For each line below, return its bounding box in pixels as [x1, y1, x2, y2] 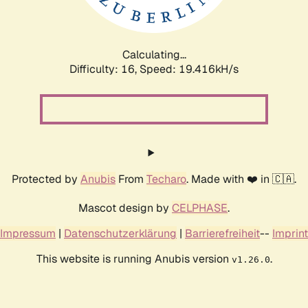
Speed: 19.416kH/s [140, 61, 239, 76]
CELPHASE [172, 200, 228, 215]
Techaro [146, 171, 186, 186]
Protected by [12, 171, 80, 186]
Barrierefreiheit [185, 225, 260, 241]
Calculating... [122, 47, 186, 62]
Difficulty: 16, [69, 61, 140, 76]
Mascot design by [78, 200, 172, 215]
